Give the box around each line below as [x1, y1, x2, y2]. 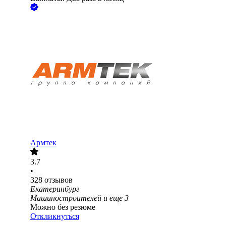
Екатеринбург [30, 185, 79, 194]
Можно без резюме [30, 203, 95, 212]
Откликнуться [30, 212, 79, 221]
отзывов [44, 176, 73, 185]
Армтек [30, 138, 56, 147]
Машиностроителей [30, 194, 101, 203]
